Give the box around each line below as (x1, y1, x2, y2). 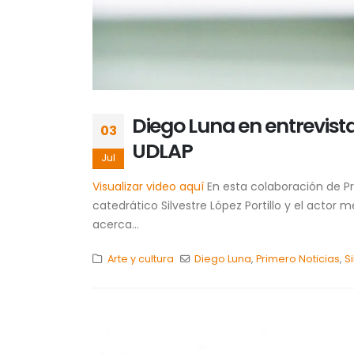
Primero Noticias (256, 252, 341, 266)
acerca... (92, 217, 139, 233)
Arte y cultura (107, 252, 174, 266)
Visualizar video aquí (92, 179, 204, 195)
